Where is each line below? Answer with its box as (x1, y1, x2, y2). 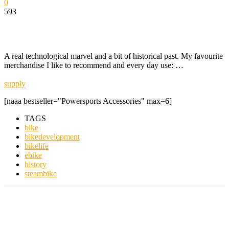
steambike (25, 169, 57, 178)
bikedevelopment (25, 132, 80, 141)
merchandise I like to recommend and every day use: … (4, 60, 184, 70)
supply (4, 79, 26, 88)
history (25, 159, 47, 169)
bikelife (25, 141, 49, 150)
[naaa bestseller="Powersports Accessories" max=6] (4, 96, 172, 105)
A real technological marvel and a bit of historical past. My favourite (4, 51, 223, 60)
